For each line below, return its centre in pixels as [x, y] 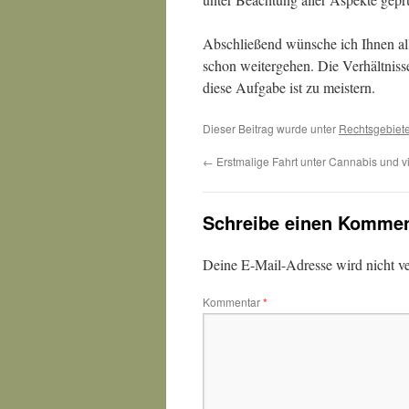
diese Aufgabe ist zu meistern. [289, 87]
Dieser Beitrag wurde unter [271, 128]
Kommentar [233, 302]
